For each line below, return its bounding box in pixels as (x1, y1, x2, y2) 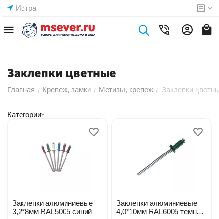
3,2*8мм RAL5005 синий (12, 207, 92, 216)
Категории (7, 110, 41, 119)
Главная (7, 86, 35, 94)
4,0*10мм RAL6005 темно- (116, 207, 203, 216)
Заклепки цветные (7, 66, 116, 80)
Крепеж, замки (43, 86, 91, 94)
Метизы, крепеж (99, 86, 153, 94)
